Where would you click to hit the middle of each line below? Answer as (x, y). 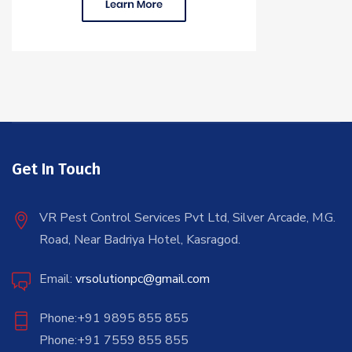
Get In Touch (56, 169)
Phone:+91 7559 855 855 (114, 340)
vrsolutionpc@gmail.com (141, 279)
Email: (56, 279)
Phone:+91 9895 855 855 (114, 318)
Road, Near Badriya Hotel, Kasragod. (140, 239)
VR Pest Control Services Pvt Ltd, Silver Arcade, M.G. (187, 217)
